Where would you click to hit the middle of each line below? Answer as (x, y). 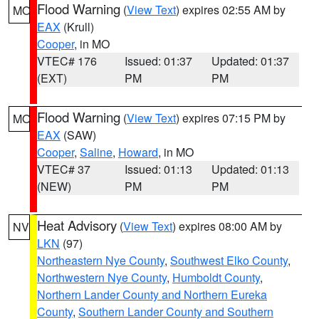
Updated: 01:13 (251, 169)
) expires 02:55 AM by (231, 10)
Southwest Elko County (229, 260)
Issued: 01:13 (158, 169)
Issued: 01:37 (158, 61)
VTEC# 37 (64, 169)
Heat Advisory (77, 225)
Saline (96, 152)
